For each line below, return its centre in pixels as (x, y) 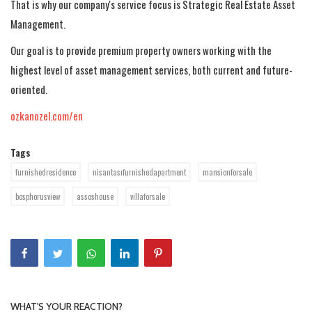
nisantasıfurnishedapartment (139, 172)
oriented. (29, 89)
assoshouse (95, 196)
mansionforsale (227, 172)
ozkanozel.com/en (47, 116)
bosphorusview (38, 196)
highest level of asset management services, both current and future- (151, 70)
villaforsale (148, 196)
